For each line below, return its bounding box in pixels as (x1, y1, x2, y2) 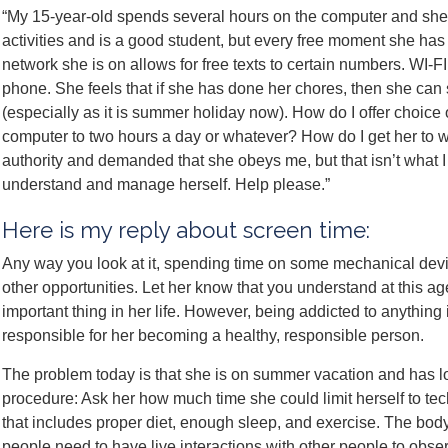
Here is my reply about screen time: (2, 217, 370, 243)
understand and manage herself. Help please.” (2, 176, 330, 193)
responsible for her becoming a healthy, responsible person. (2, 327, 424, 344)
